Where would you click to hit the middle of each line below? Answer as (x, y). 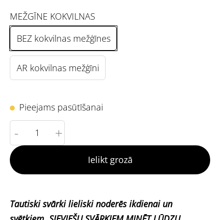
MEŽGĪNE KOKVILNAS (53, 16)
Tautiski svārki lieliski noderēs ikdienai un (91, 204)
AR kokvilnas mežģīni (58, 68)
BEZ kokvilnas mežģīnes (63, 38)
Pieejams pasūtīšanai (61, 107)
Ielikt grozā (110, 160)
